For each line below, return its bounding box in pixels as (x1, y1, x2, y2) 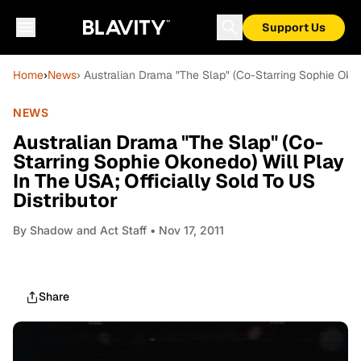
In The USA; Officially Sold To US (13, 168, 315, 193)
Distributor (13, 188, 118, 213)
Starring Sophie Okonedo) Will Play (13, 149, 344, 174)
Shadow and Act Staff (30, 223, 147, 237)
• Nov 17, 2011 (147, 223, 224, 237)
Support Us (262, 20, 326, 35)
